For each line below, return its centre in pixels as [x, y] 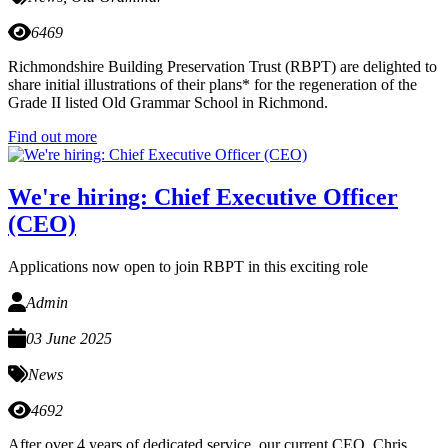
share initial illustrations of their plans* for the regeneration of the [212, 85]
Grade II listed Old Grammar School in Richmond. [168, 103]
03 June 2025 [68, 338]
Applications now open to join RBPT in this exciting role [188, 266]
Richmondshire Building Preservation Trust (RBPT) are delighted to [222, 67]
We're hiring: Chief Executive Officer [203, 197]
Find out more [52, 137]
